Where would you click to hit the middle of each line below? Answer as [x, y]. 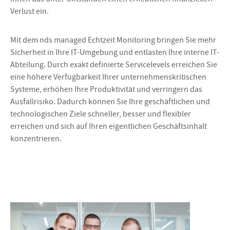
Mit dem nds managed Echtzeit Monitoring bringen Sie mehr [113, 40]
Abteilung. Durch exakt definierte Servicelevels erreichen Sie [114, 64]
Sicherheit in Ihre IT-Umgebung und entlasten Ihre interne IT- [115, 52]
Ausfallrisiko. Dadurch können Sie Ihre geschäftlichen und [110, 101]
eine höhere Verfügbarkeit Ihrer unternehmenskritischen [108, 77]
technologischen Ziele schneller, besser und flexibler [101, 114]
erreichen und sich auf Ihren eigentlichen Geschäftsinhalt [109, 126]
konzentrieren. [36, 138]
